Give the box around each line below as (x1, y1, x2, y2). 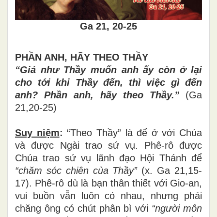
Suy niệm (15, 127, 60, 138)
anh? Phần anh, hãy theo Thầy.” (15, 89, 186, 100)
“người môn (152, 202, 202, 214)
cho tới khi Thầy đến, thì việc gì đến (15, 77, 202, 88)
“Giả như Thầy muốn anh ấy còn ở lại (15, 64, 202, 75)
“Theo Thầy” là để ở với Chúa (62, 127, 202, 138)
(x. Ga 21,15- (137, 165, 202, 176)
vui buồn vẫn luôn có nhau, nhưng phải (15, 190, 202, 201)
